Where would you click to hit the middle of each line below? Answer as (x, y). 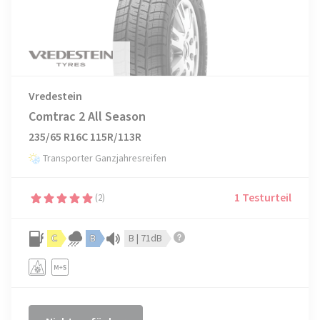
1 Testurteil (263, 198)
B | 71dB (145, 239)
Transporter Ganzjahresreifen (105, 159)
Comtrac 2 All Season (87, 117)
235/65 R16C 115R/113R (85, 137)
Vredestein (55, 96)
